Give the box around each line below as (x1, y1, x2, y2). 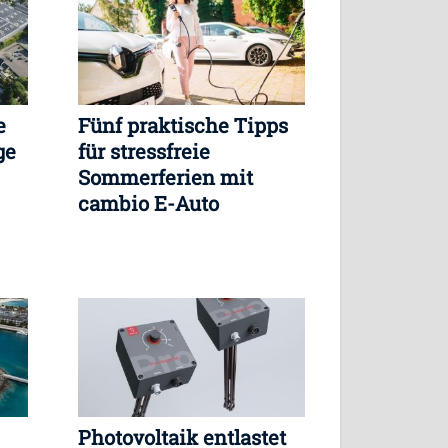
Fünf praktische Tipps (78, 111, 288, 138)
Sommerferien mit (78, 163, 253, 190)
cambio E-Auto (78, 189, 219, 216)
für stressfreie (78, 137, 210, 164)
